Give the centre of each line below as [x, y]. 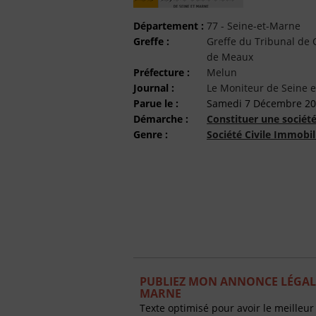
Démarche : [161, 119]
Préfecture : [162, 73]
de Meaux [230, 57]
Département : [169, 26]
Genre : [151, 135]
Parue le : [156, 104]
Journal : [154, 88]
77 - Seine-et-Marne [254, 26]
